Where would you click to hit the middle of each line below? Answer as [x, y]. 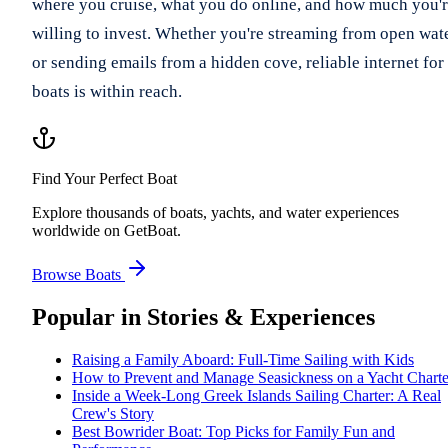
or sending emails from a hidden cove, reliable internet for [238, 62]
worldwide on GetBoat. [106, 230]
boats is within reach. [107, 91]
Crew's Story [113, 413]
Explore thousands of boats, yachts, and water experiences [215, 212]
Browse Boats [76, 274]
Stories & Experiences [261, 316]
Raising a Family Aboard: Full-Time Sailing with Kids [243, 359]
